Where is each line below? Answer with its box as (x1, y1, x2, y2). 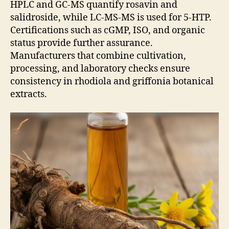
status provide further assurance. (10, 37, 153, 50)
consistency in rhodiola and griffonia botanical (10, 76, 214, 88)
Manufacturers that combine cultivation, (10, 50, 186, 62)
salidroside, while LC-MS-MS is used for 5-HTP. (10, 12, 212, 24)
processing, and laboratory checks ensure (10, 63, 190, 75)
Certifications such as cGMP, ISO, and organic (10, 25, 205, 37)
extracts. (10, 88, 47, 101)
